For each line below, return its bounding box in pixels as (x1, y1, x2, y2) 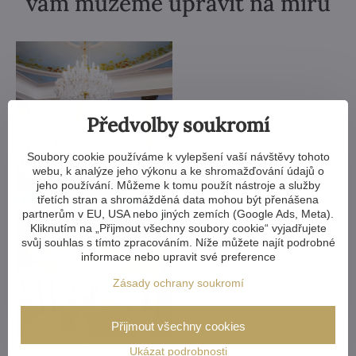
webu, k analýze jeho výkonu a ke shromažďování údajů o (32, 164, 324, 177)
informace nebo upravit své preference (80, 250, 276, 263)
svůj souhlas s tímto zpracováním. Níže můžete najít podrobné (21, 236, 335, 249)
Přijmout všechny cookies (110, 319, 246, 333)
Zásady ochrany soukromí (112, 277, 244, 289)
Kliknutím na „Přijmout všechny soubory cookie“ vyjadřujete (29, 222, 327, 234)
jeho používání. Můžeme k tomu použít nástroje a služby (36, 179, 320, 192)
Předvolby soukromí (87, 112, 269, 137)
